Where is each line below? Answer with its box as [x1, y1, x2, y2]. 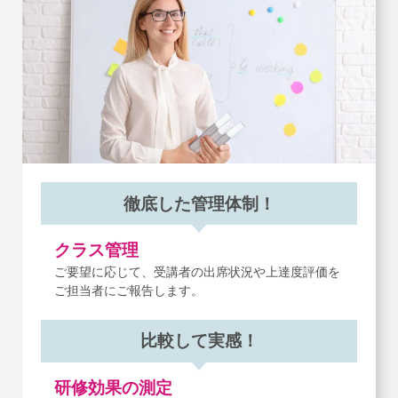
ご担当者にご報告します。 [53, 283, 203, 298]
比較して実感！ [139, 331, 259, 351]
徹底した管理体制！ [123, 194, 275, 213]
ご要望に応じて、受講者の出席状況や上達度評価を [53, 265, 340, 280]
